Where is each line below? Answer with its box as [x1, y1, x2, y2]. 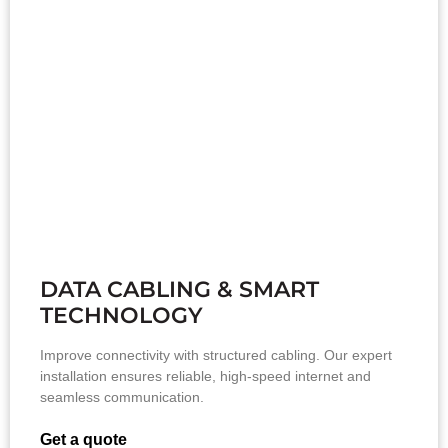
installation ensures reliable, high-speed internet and [40, 367, 371, 384]
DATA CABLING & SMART [40, 275, 319, 303]
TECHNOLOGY [40, 301, 203, 329]
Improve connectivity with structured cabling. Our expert [40, 346, 392, 363]
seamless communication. [40, 388, 204, 405]
